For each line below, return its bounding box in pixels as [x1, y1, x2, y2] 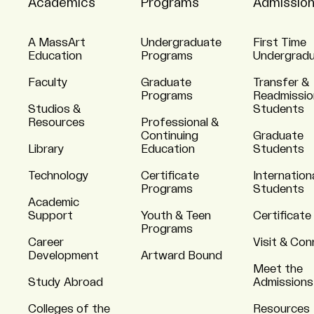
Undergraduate [140, 37, 221, 48]
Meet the [253, 264, 303, 275]
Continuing [140, 130, 198, 142]
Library [28, 144, 64, 155]
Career [28, 237, 64, 248]
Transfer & [253, 77, 309, 88]
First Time [253, 37, 306, 48]
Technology [28, 170, 89, 182]
